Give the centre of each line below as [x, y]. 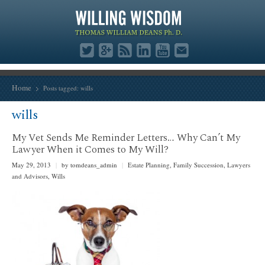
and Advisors [30, 176]
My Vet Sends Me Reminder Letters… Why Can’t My [126, 138]
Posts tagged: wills [68, 88]
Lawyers [239, 164]
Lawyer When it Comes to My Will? [90, 150]
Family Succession [198, 164]
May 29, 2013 [32, 164]
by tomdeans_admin [89, 164]
